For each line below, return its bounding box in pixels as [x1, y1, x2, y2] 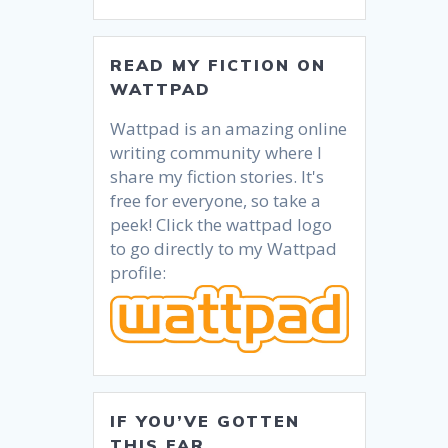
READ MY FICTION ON [110, 54, 327, 75]
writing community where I [110, 140, 323, 164]
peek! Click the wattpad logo [110, 212, 333, 236]
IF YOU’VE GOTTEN [110, 410, 301, 431]
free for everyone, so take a [110, 188, 322, 212]
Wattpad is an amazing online [110, 116, 348, 140]
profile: [110, 260, 167, 284]
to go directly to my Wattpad [110, 236, 338, 260]
